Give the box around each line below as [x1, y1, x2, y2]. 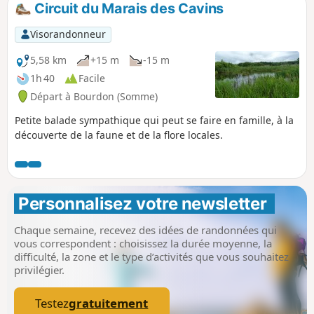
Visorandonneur [29, 27, 106, 41]
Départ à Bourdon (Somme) [30, 89, 158, 103]
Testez [35, 294, 69, 311]
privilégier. [14, 262, 64, 277]
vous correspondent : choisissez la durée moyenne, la [14, 235, 272, 250]
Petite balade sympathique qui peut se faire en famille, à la [15, 113, 294, 127]
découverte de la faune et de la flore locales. [15, 128, 223, 142]
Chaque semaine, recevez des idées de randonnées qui [14, 222, 277, 237]
